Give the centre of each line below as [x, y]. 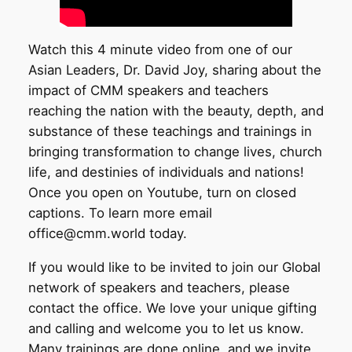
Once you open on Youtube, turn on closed [162, 193]
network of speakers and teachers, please [159, 288]
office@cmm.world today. [107, 234]
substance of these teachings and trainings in [170, 132]
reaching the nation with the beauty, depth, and [176, 111]
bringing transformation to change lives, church [175, 152]
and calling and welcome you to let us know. [166, 329]
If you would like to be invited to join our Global [174, 268]
